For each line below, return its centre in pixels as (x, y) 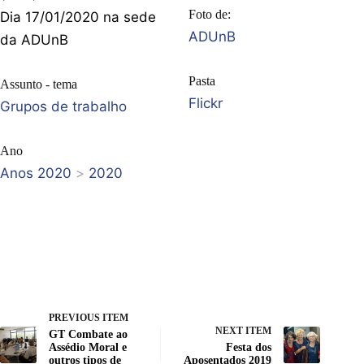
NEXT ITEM (244, 330)
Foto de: (210, 14)
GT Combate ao (88, 334)
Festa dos (249, 347)
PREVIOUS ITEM (89, 317)
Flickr (206, 103)
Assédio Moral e (88, 347)
